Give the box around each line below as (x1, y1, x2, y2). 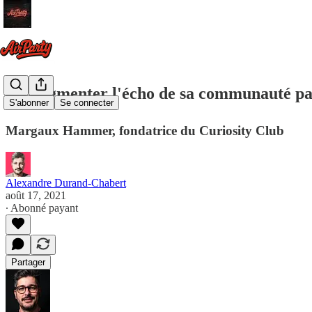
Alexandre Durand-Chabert (6, 176, 126, 189)
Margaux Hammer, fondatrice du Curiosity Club (6, 123, 284, 138)
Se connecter (60, 97, 114, 109)
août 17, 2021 (6, 189, 66, 201)
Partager (11, 256, 45, 267)
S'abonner (9, 97, 49, 109)
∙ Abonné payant (6, 201, 78, 214)
